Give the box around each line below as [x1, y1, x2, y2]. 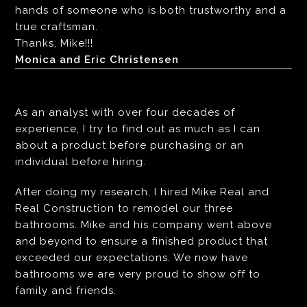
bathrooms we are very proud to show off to [15, 268, 261, 281]
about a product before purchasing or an [15, 139, 245, 152]
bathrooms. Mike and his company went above [15, 219, 273, 232]
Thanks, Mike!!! [15, 37, 94, 50]
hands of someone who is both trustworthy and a [15, 4, 287, 17]
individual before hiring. [15, 156, 147, 169]
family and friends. [15, 284, 117, 297]
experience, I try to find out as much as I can [15, 123, 261, 136]
